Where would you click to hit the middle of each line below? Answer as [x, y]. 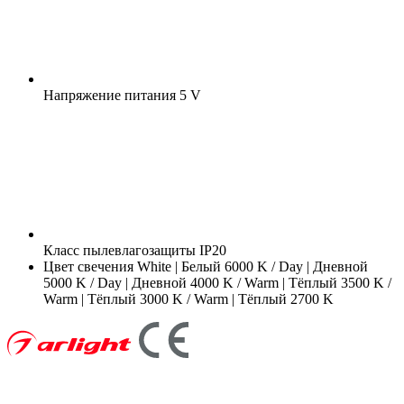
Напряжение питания [110, 95]
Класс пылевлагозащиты [119, 250]
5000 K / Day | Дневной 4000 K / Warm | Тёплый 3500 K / [217, 282]
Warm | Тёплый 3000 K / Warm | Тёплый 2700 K [188, 298]
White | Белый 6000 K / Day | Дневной [251, 266]
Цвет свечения [88, 266]
